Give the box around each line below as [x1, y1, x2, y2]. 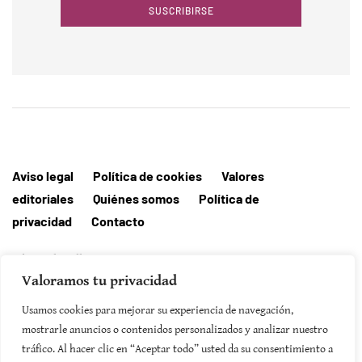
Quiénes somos [93, 190, 179, 206]
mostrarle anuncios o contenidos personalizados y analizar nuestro [22, 323, 328, 336]
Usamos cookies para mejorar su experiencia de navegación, [22, 304, 293, 317]
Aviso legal [12, 167, 74, 183]
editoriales [12, 190, 74, 206]
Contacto [91, 213, 145, 229]
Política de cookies [93, 167, 202, 183]
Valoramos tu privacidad [22, 272, 177, 289]
